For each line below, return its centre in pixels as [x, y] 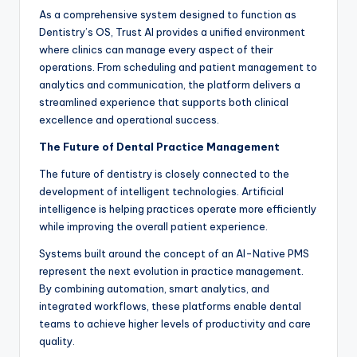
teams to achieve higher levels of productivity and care [175, 324]
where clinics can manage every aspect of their [156, 50]
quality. [57, 341]
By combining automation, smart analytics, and [154, 289]
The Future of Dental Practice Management [159, 147]
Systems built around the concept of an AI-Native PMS [174, 254]
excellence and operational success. [129, 120]
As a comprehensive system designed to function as [168, 15]
